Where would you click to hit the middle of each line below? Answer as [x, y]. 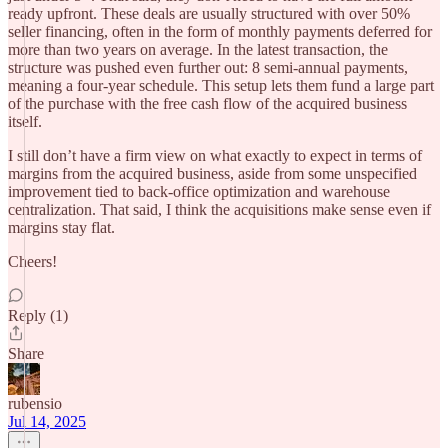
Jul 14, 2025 [47, 421]
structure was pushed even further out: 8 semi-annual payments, [208, 67]
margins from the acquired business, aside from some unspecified [212, 173]
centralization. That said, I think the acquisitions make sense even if [219, 209]
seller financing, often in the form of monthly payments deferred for [220, 31]
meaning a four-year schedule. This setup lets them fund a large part [221, 85]
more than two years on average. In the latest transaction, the [198, 49]
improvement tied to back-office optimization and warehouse [199, 191]
